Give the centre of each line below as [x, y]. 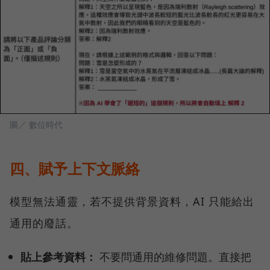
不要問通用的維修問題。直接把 [174, 256]
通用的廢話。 [44, 223]
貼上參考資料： [59, 256]
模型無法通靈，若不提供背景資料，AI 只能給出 [132, 201]
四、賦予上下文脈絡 [75, 168]
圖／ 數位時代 [36, 124]
